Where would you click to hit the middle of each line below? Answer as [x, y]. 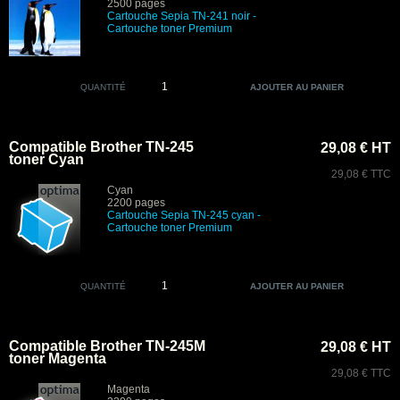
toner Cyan [46, 159]
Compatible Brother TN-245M [107, 346]
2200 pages [136, 203]
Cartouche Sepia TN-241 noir [179, 16]
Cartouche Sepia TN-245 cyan [181, 215]
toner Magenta [58, 358]
